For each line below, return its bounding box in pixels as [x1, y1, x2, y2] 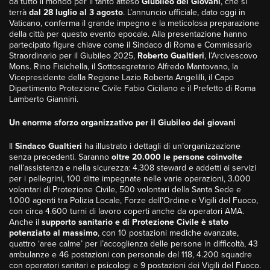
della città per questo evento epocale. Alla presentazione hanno [9, 29, 247, 40]
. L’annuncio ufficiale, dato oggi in [123, 7, 245, 18]
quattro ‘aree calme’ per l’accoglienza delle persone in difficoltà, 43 [9, 239, 258, 250]
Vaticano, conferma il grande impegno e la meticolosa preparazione [9, 18, 259, 29]
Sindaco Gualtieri [15, 141, 82, 152]
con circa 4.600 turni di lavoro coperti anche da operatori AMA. [9, 206, 244, 217]
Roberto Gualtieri [137, 51, 204, 61]
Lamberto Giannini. [9, 94, 78, 105]
